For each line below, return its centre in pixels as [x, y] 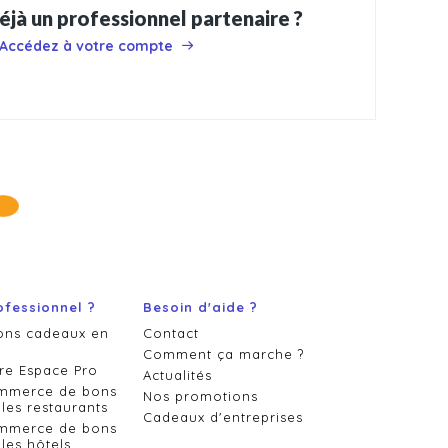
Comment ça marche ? [224, 354]
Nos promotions [201, 396]
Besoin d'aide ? [201, 307]
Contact [171, 333]
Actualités [178, 375]
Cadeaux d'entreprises [223, 417]
